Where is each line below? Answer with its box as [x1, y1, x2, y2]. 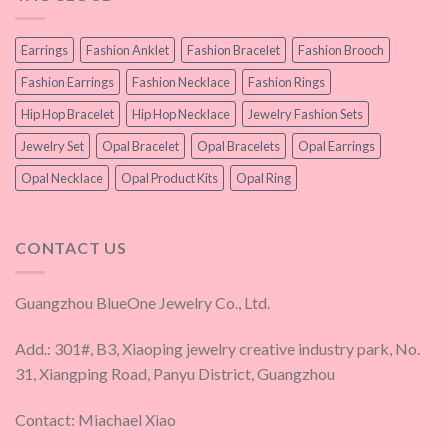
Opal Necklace [21, 170, 103, 187]
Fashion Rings [248, 74, 325, 91]
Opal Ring [236, 170, 291, 187]
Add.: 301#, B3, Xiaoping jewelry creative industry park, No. [15, 338, 420, 358]
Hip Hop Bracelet [21, 106, 114, 123]
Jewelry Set [21, 138, 84, 155]
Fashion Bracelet [187, 42, 280, 59]
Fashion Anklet [86, 42, 169, 59]
